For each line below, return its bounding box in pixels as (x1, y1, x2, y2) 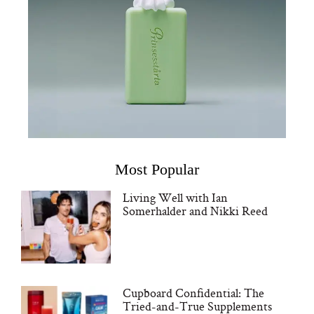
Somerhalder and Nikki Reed (122, 203, 268, 219)
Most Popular (115, 161, 199, 179)
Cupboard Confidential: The (122, 285, 264, 301)
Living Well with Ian (122, 189, 228, 206)
